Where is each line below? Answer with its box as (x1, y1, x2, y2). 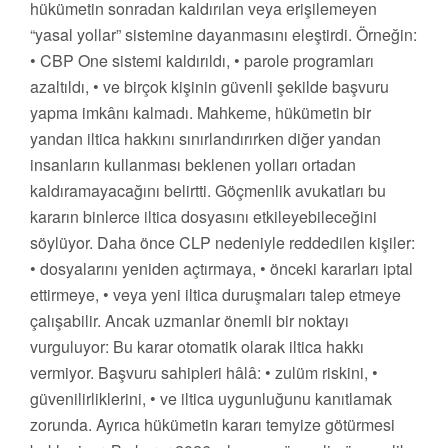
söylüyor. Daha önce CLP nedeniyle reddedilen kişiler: (30, 231, 415, 255)
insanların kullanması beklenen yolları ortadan (30, 153, 356, 177)
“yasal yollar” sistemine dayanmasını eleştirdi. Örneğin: (30, 23, 417, 47)
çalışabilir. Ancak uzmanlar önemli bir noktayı (30, 309, 349, 333)
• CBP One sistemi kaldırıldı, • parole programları (30, 49, 374, 73)
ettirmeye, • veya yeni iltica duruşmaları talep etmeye (30, 283, 401, 307)
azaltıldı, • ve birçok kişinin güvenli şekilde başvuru (30, 75, 389, 99)
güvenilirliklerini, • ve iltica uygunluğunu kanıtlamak (30, 387, 392, 411)
